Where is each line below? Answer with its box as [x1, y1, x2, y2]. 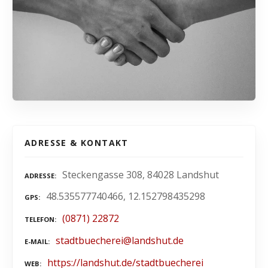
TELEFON [25, 215, 54, 224]
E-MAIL [25, 237, 48, 246]
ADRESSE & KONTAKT [25, 136, 129, 148]
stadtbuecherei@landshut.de [56, 234, 184, 247]
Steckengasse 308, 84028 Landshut [62, 167, 219, 181]
